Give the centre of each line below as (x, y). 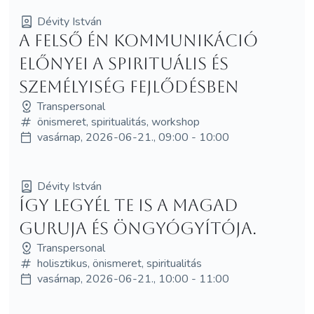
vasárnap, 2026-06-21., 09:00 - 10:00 (133, 137)
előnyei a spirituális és (123, 63)
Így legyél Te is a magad (128, 205)
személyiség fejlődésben (129, 87)
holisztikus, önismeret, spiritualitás (119, 263)
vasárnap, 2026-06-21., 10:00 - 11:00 (133, 279)
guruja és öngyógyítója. (137, 228)
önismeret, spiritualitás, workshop (118, 122)
